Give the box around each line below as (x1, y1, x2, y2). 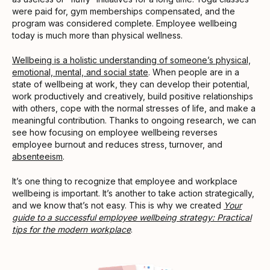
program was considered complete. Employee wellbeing (12, 17, 237, 28)
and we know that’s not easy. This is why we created (12, 199, 224, 210)
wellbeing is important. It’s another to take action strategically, (12, 187, 254, 198)
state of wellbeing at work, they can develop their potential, (12, 78, 250, 89)
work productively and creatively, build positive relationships (12, 90, 253, 101)
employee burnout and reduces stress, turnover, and (12, 139, 222, 149)
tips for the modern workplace (12, 224, 131, 234)
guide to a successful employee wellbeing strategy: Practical (12, 212, 251, 222)
